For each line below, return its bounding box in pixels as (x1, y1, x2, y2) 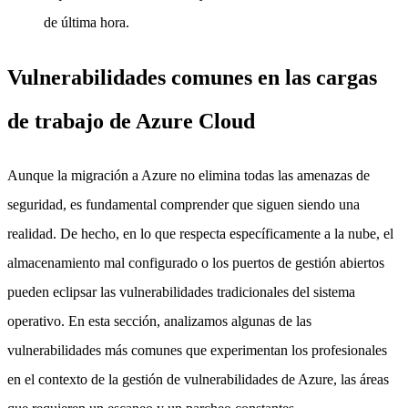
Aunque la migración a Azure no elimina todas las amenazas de (7, 167, 370, 183)
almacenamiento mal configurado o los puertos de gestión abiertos (7, 254, 384, 270)
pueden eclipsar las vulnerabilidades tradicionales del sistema (7, 283, 355, 300)
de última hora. (44, 15, 129, 31)
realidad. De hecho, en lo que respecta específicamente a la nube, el (7, 225, 393, 241)
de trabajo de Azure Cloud (7, 108, 255, 133)
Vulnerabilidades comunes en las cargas (7, 65, 377, 89)
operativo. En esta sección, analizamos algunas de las (7, 312, 311, 329)
